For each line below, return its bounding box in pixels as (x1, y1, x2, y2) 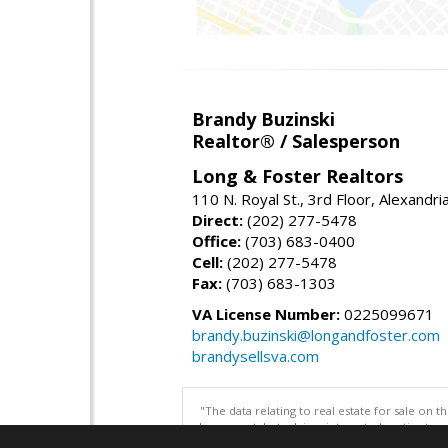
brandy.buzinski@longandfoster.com (192, 324, 440, 345)
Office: (192, 230, 241, 251)
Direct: (192, 209, 243, 230)
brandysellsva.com (192, 345, 319, 366)
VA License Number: (192, 303, 340, 324)
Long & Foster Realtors (192, 163, 403, 188)
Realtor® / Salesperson (192, 128, 400, 153)
